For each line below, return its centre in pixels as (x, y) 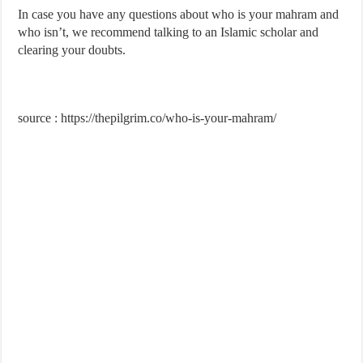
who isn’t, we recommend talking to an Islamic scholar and (169, 32)
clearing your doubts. (72, 50)
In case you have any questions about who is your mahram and (179, 15)
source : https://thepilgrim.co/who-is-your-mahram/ (147, 118)
